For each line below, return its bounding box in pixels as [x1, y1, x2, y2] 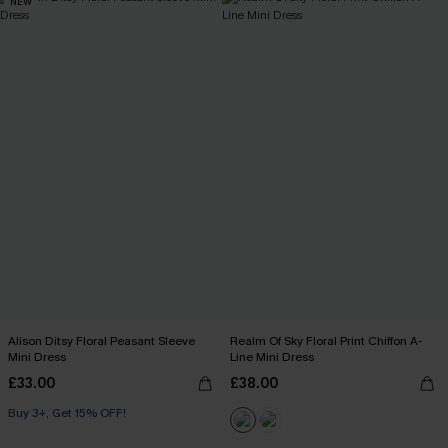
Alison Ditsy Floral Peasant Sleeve [8, 333, 195, 349]
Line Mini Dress [230, 349, 314, 365]
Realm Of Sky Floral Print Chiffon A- [230, 333, 422, 349]
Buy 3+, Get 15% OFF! [8, 405, 126, 421]
